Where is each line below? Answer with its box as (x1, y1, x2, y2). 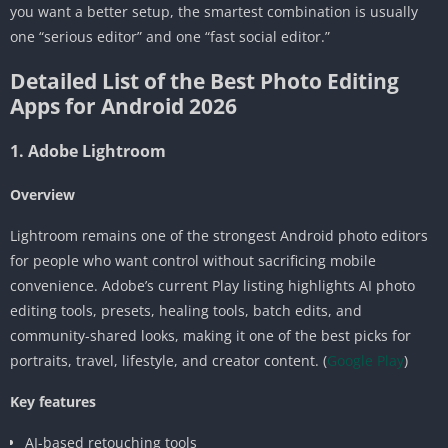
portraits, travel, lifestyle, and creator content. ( (10, 350, 327, 370)
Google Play (327, 350, 404, 370)
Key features (10, 391, 96, 411)
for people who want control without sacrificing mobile (10, 250, 376, 270)
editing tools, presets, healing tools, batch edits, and (10, 300, 362, 320)
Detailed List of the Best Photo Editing (10, 66, 399, 95)
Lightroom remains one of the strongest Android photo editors (10, 225, 428, 245)
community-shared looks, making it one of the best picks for (10, 325, 411, 345)
